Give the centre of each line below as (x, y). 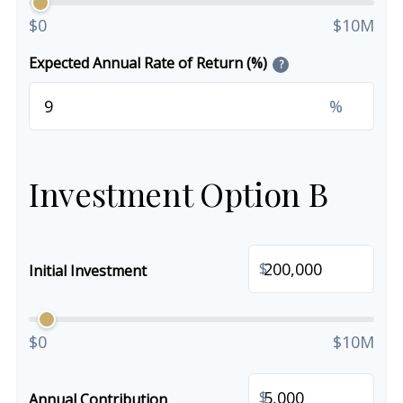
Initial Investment (88, 270)
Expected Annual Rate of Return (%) (148, 63)
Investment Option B (179, 193)
